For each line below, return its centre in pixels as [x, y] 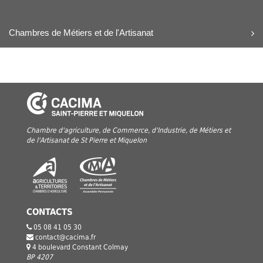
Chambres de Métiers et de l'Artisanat [81, 33]
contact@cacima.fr [65, 237]
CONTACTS [50, 212]
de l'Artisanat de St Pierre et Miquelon [87, 141]
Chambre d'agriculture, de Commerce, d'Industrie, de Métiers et [129, 131]
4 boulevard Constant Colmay [80, 247]
